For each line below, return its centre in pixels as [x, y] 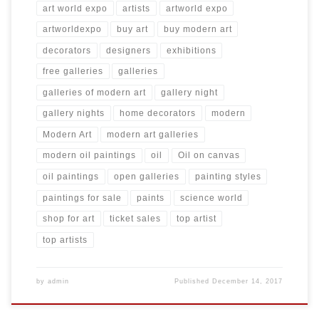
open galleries [147, 177]
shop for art [68, 219]
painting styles [228, 177]
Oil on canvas [209, 156]
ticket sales [136, 219]
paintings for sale [82, 198]
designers [129, 50]
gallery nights [73, 114]
